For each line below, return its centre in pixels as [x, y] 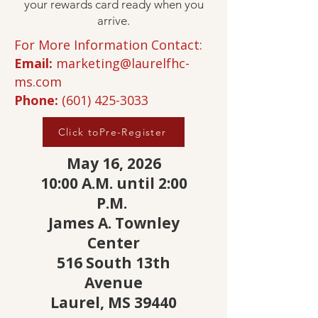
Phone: [36, 100]
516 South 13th [114, 263]
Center [114, 243]
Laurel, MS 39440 [114, 302]
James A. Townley [114, 223]
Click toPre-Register [112, 132]
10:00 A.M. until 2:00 [114, 183]
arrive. [114, 21]
